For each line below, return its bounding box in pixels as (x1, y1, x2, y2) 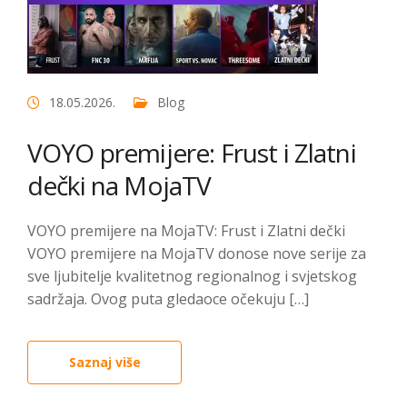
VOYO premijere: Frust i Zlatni (27, 135, 356, 170)
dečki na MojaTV (27, 168, 212, 203)
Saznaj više (68, 353, 141, 371)
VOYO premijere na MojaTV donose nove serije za (27, 243, 366, 263)
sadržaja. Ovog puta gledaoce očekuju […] (27, 289, 309, 309)
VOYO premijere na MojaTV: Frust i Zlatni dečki (27, 221, 345, 241)
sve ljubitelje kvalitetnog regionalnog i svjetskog (27, 266, 357, 286)
